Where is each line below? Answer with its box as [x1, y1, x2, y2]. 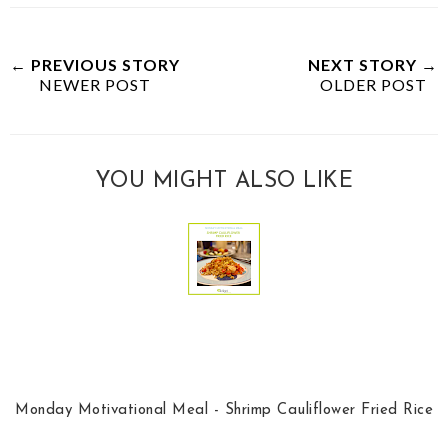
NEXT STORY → [308, 55, 438, 74]
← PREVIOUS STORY [10, 55, 180, 74]
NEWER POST [39, 75, 151, 94]
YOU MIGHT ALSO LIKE [94, 170, 354, 193]
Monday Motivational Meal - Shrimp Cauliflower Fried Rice [15, 403, 433, 418]
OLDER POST [319, 75, 427, 94]
